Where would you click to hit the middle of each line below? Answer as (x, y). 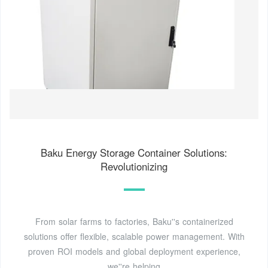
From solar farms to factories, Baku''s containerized (134, 221)
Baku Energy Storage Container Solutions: (134, 152)
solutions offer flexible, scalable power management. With (134, 236)
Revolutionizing (134, 166)
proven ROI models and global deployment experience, (134, 251)
